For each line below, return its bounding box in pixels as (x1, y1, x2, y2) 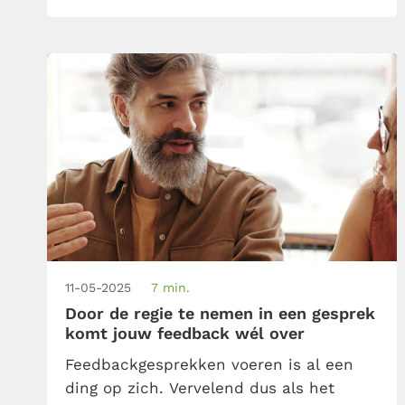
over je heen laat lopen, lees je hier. (65, 2, 346, 21)
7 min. (151, 279, 190, 295)
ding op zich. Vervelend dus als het (65, 378, 334, 397)
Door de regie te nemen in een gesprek (65, 303, 375, 323)
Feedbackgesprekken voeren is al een (65, 354, 353, 373)
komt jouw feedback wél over (65, 323, 305, 343)
